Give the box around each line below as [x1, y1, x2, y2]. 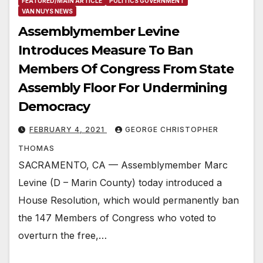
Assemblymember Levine [18, 23, 179, 40]
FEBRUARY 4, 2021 [29, 125, 107, 134]
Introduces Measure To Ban [18, 42, 193, 59]
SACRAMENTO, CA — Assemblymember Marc [18, 159, 228, 171]
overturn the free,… [18, 230, 107, 242]
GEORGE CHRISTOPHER [125, 125, 218, 134]
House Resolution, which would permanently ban [18, 194, 239, 207]
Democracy [18, 99, 90, 115]
